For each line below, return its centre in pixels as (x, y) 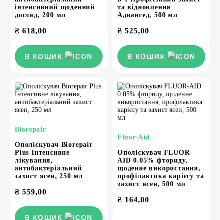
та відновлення (144, 7)
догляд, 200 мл (41, 15)
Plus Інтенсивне (42, 152)
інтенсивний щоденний (55, 7)
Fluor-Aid (134, 137)
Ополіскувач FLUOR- (155, 152)
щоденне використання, (159, 168)
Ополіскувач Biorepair (54, 145)
